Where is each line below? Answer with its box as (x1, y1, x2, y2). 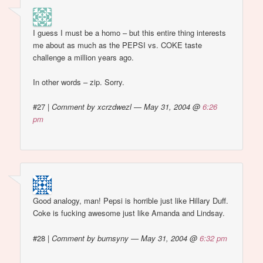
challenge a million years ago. (33, 51, 134, 63)
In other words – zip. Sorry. (33, 76, 125, 87)
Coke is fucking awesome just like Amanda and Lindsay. (33, 207, 225, 219)
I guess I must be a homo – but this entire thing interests (33, 26, 227, 38)
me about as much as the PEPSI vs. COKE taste (33, 39, 203, 50)
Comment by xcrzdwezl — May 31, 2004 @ (52, 100, 203, 112)
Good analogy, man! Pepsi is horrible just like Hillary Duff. (33, 195, 229, 207)
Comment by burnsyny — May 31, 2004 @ (52, 232, 200, 244)
